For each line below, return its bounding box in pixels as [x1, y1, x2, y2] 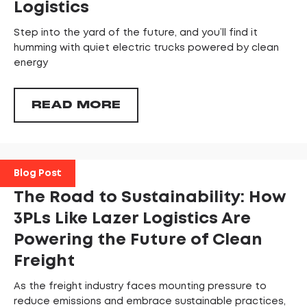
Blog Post [14, 169, 62, 178]
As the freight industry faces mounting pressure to [14, 282, 267, 291]
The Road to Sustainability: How [14, 191, 286, 206]
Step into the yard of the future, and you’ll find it [14, 29, 258, 38]
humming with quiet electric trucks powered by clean [14, 44, 279, 53]
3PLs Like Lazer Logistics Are [14, 212, 251, 227]
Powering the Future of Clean [14, 233, 262, 248]
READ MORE [32, 98, 121, 112]
